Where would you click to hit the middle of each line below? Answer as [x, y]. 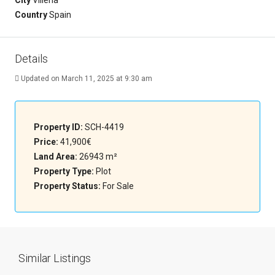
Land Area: [56, 157]
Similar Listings [55, 258]
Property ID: [58, 127]
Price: [46, 142]
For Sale [118, 186]
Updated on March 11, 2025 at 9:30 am [86, 79]
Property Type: [64, 171]
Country [31, 15]
